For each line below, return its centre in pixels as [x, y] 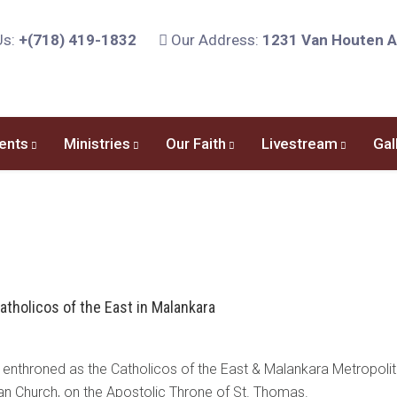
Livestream [300, 144]
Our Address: [214, 40]
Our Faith [196, 144]
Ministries [97, 144]
